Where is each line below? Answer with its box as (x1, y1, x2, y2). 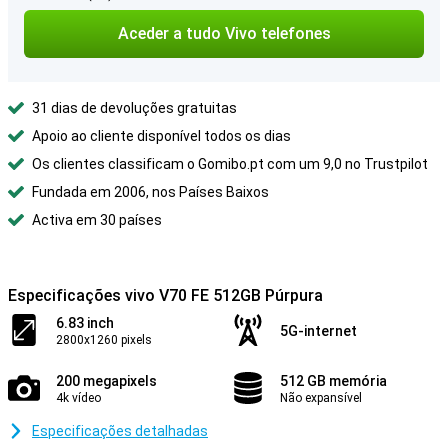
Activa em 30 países (32, 212, 162, 228)
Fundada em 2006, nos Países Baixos (32, 184, 269, 200)
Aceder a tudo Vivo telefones (117, 24, 331, 43)
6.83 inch (56, 315, 114, 331)
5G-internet (280, 323, 357, 339)
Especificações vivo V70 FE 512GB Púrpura (8, 286, 323, 305)
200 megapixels (56, 373, 157, 389)
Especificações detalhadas (32, 423, 208, 439)
